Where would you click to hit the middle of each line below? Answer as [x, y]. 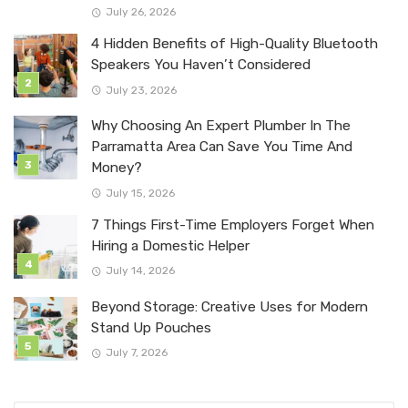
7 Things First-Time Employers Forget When [233, 224]
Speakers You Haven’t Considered [201, 65]
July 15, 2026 [140, 193]
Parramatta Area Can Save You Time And [222, 147]
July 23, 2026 [141, 90]
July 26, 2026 [140, 12]
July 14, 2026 [140, 270]
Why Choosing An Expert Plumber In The [221, 126]
